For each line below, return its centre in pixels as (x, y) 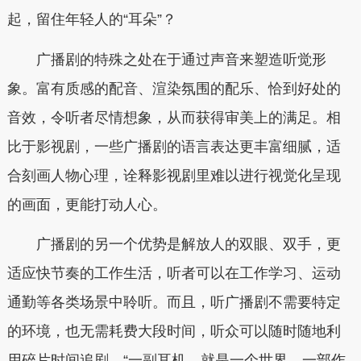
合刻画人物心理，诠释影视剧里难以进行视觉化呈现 (174, 175)
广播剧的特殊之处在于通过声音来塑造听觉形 (181, 59)
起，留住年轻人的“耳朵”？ (91, 20)
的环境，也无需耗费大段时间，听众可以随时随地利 (174, 332)
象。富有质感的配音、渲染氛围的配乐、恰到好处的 (174, 88)
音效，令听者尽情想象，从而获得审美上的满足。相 (174, 117)
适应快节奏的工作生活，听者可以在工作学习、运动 (174, 274)
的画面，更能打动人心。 (87, 204)
